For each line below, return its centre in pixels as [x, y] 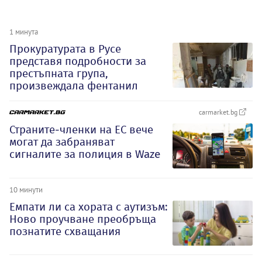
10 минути [26, 189]
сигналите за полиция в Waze [85, 154]
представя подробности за [78, 61]
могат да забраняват [62, 142]
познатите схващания [65, 231]
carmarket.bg [219, 112]
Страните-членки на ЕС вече [81, 129]
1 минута [24, 31]
